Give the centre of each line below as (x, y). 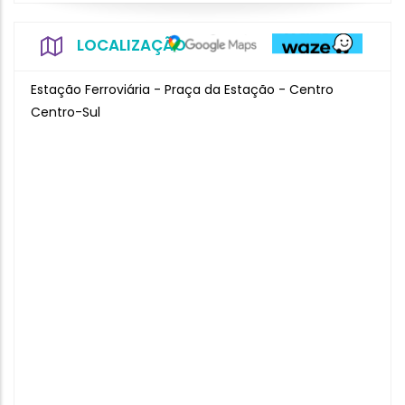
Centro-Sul (66, 112)
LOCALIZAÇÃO (132, 45)
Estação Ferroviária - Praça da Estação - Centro (182, 89)
